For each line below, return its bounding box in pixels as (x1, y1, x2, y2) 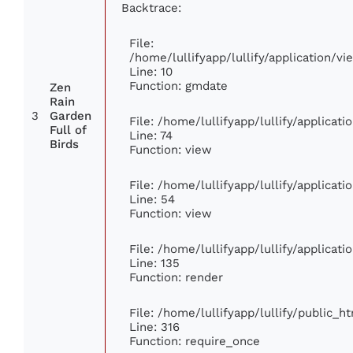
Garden (50, 110, 91, 123)
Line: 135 (129, 256, 180, 270)
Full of (50, 124, 87, 137)
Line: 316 (129, 320, 180, 334)
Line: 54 (129, 192, 175, 206)
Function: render (129, 270, 223, 284)
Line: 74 (129, 128, 173, 143)
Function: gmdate (129, 79, 228, 93)
